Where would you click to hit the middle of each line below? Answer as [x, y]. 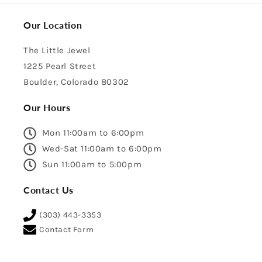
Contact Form [67, 230]
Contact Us [49, 190]
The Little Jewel [57, 50]
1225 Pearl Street [60, 66]
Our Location [53, 25]
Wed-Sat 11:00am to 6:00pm [101, 149]
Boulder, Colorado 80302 [76, 82]
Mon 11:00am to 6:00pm [92, 133]
